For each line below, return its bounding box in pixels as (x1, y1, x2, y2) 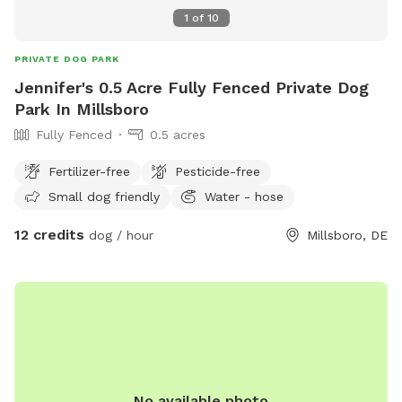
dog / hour (84, 227, 153, 242)
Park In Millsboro (14, 99, 149, 118)
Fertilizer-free (48, 163, 130, 179)
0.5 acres (150, 127, 205, 142)
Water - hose (205, 188, 284, 204)
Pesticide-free (175, 163, 260, 179)
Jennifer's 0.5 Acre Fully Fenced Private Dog (14, 77, 369, 97)
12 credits (14, 225, 84, 243)
